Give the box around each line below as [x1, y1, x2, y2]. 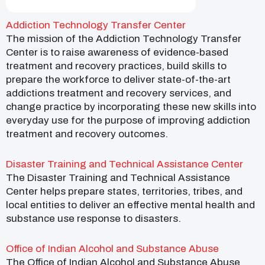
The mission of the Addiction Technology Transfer [6, 33, 241, 44]
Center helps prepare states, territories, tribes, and [6, 185, 243, 197]
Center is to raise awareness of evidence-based [6, 46, 228, 58]
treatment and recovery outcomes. [6, 128, 168, 140]
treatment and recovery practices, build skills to [6, 60, 227, 72]
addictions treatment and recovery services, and [6, 87, 231, 99]
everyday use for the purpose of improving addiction [6, 114, 250, 126]
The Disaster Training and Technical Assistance [6, 172, 230, 183]
